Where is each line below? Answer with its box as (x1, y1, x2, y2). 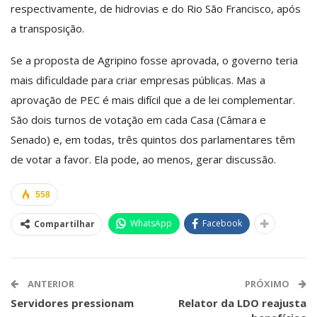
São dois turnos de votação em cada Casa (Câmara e (11, 112, 266, 127)
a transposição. (11, 21, 84, 35)
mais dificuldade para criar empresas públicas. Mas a (11, 72, 265, 87)
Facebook (202, 217, 242, 229)
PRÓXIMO (245, 277, 292, 290)
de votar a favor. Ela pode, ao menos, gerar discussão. (11, 151, 276, 166)
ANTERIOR (25, 277, 74, 290)
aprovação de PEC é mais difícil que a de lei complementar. (11, 92, 295, 107)
